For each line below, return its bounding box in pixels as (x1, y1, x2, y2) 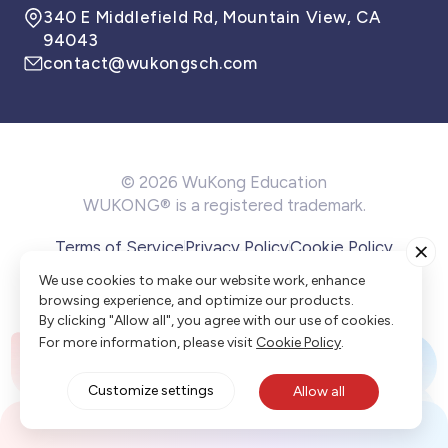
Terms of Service (54, 236, 184, 257)
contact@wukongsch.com (43, 53, 258, 74)
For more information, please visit (39, 333, 254, 351)
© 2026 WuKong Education (121, 171, 327, 192)
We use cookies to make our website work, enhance (39, 271, 366, 289)
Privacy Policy (185, 236, 289, 257)
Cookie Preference (152, 259, 296, 280)
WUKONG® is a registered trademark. (82, 194, 366, 215)
